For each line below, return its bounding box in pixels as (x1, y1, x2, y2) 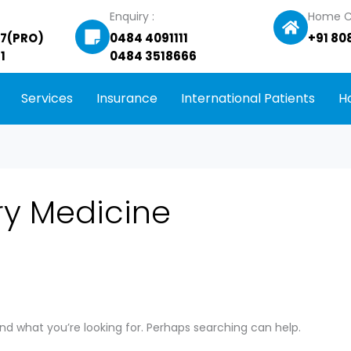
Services (21, 89, 73, 107)
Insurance (96, 89, 157, 107)
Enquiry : (110, 9, 155, 24)
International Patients (181, 89, 315, 107)
